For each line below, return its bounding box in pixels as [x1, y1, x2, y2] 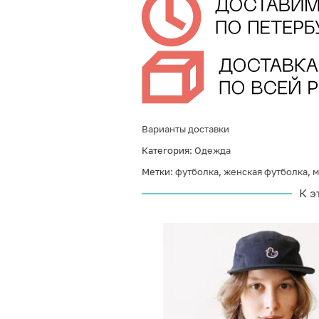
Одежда [194, 145, 231, 156]
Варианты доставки [141, 123, 229, 135]
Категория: [141, 145, 194, 156]
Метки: [141, 166, 175, 177]
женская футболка [223, 166, 308, 177]
